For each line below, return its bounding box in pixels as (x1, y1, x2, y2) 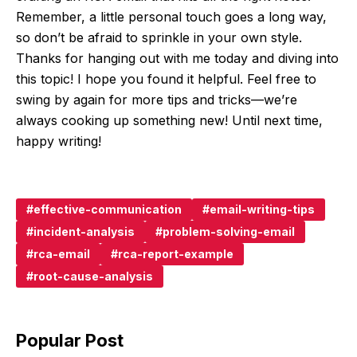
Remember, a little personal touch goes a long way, (16, 9, 327, 25)
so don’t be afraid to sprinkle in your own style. (16, 29, 302, 46)
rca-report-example (118, 247, 233, 261)
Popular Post (16, 330, 124, 351)
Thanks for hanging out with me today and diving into (16, 50, 339, 67)
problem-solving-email (163, 225, 295, 239)
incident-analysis (33, 225, 135, 239)
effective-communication (33, 202, 182, 217)
